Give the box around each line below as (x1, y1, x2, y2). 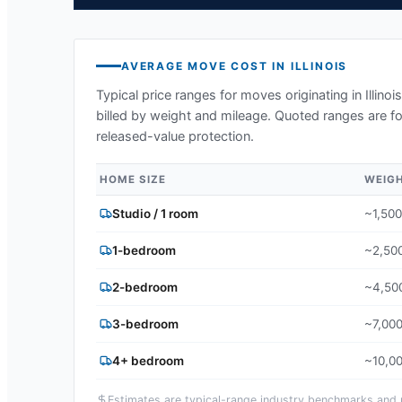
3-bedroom (112, 316, 179, 331)
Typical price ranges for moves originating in (96, 86, 365, 103)
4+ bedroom (112, 353, 184, 368)
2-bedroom (112, 279, 178, 294)
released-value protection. (96, 127, 254, 144)
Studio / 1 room (112, 205, 198, 221)
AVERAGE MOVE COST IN (121, 58, 291, 73)
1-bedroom (112, 242, 176, 258)
